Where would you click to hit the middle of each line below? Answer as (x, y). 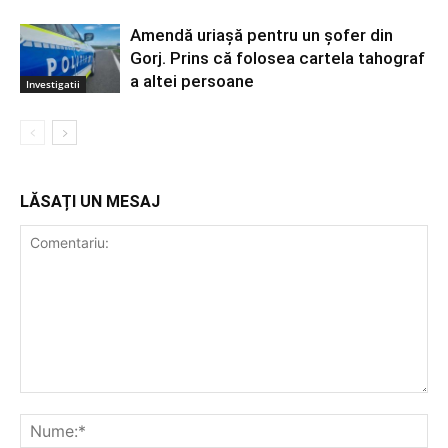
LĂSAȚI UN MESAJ (90, 201)
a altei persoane (192, 80)
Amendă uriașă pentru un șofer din (261, 34)
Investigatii (53, 83)
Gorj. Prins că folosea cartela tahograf (277, 57)
